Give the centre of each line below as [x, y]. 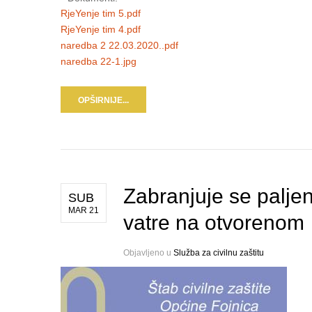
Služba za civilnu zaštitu [219, 253]
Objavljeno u [148, 253]
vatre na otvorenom [214, 223]
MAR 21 [84, 211]
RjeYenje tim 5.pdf [101, 14]
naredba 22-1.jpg [99, 62]
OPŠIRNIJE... [103, 101]
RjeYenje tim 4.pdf [101, 30]
